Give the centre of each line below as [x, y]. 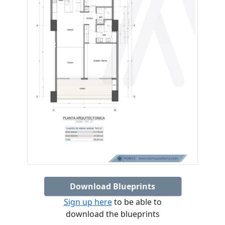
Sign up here [88, 202]
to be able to [137, 202]
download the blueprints [113, 214]
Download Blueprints [113, 187]
